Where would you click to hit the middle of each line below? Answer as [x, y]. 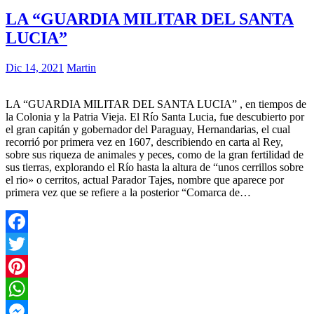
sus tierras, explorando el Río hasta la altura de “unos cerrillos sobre [155, 167]
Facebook [27, 243]
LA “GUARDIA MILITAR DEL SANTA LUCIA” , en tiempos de [156, 104]
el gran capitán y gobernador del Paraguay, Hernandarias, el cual [148, 129]
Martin [81, 67]
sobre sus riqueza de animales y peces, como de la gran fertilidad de [155, 154]
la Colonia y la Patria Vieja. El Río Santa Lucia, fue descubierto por [155, 116]
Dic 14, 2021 [35, 67]
